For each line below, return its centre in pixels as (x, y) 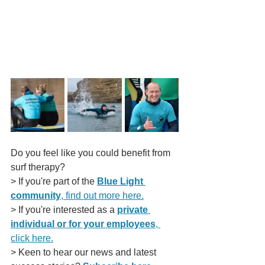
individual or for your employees (83, 224)
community (36, 195)
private (134, 210)
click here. (32, 238)
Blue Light (121, 181)
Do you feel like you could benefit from (92, 153)
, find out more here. (102, 195)
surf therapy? (38, 167)
